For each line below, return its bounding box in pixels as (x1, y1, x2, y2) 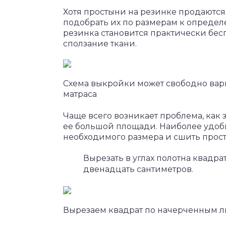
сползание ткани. (63, 39, 137, 49)
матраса (63, 89, 97, 99)
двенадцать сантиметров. (83, 164, 193, 174)
